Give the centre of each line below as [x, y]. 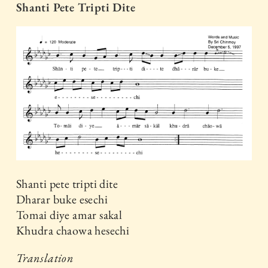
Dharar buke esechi [62, 199]
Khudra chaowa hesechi [73, 230]
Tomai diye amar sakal [69, 214]
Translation [45, 258]
